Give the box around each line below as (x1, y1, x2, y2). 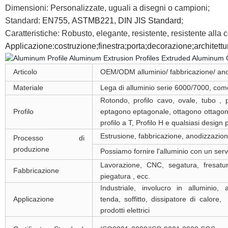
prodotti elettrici (100, 206, 150, 214)
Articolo (13, 68, 37, 76)
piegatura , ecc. (100, 172, 150, 180)
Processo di (13, 134, 84, 142)
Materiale (13, 83, 43, 92)
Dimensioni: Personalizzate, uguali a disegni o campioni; (5, 4, 210, 12)
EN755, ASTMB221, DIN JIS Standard (40, 16, 181, 25)
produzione (13, 145, 49, 153)
